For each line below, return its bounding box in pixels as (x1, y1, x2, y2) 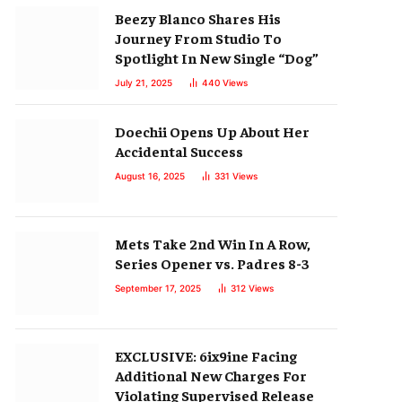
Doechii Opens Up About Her (115, 122, 310, 140)
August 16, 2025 (115, 170, 185, 181)
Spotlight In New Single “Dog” (115, 48, 319, 66)
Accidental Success (115, 142, 243, 160)
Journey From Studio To (115, 29, 282, 47)
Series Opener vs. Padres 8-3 (115, 254, 310, 272)
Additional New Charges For (115, 366, 307, 384)
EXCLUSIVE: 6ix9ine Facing (115, 346, 297, 364)
